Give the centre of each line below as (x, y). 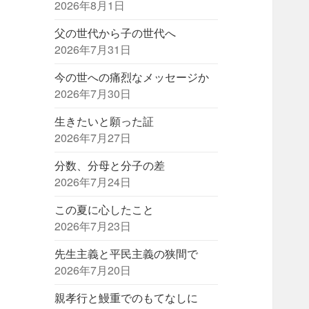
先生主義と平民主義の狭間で (127, 254)
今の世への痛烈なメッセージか (132, 77)
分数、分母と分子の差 (110, 166)
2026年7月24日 (93, 182)
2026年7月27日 (93, 138)
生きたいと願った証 (104, 121)
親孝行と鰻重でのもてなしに (127, 298)
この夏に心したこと (104, 210)
